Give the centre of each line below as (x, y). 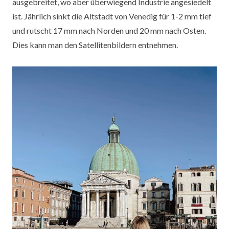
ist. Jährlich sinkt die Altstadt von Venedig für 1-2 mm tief (112, 16)
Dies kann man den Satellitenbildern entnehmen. (95, 45)
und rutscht (33, 31)
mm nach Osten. (177, 31)
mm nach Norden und (101, 31)
